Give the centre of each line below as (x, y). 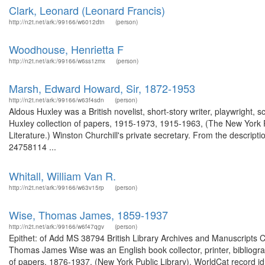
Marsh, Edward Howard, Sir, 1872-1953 (102, 88)
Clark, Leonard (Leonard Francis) (87, 10)
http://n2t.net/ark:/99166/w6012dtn (57, 22)
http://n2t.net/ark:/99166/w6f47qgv (56, 227)
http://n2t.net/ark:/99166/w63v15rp (56, 188)
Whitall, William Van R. (62, 176)
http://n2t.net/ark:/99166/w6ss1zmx (57, 61)
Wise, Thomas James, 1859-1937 (88, 215)
